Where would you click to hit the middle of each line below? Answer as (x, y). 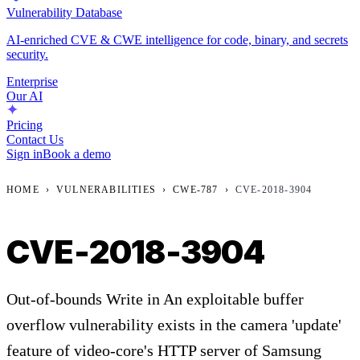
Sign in (25, 153)
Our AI (25, 96)
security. (27, 54)
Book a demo (77, 153)
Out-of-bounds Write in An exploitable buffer (155, 299)
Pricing (25, 125)
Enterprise (32, 81)
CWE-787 (196, 189)
